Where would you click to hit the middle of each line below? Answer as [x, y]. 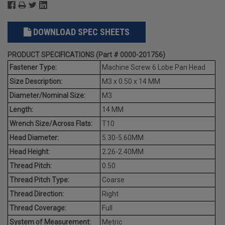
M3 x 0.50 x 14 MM [131, 81]
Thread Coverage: [38, 208]
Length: [21, 109]
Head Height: [30, 151]
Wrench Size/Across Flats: [51, 123]
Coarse [113, 180]
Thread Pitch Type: [39, 180]
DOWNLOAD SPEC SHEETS [81, 32]
